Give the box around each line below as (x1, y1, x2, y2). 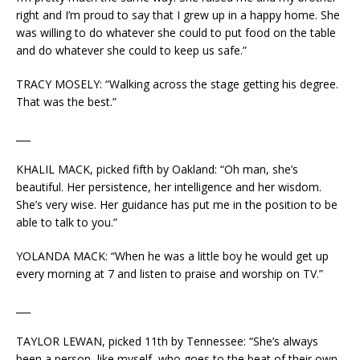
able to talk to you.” (16, 215, 117, 231)
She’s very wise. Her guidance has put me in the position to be (16, 197, 337, 213)
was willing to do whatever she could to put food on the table (16, 25, 336, 41)
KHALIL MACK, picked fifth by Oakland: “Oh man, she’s (16, 162, 298, 178)
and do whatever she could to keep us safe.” (16, 43, 247, 59)
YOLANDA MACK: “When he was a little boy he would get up (16, 248, 329, 264)
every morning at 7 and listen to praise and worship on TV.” (16, 266, 323, 282)
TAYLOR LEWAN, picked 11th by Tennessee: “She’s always (16, 333, 318, 350)
